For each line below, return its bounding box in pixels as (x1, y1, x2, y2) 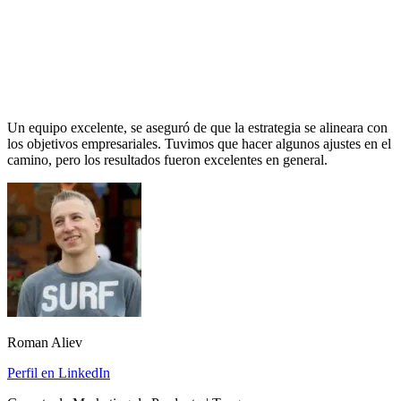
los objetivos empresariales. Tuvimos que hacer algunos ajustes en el (7, 136, 391, 152)
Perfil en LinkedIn (7, 365, 110, 381)
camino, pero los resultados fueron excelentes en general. (7, 152, 328, 168)
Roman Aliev (7, 335, 82, 351)
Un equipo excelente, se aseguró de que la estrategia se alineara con (7, 120, 388, 136)
